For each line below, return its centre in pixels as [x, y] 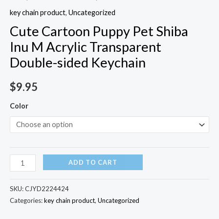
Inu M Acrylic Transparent [86, 46]
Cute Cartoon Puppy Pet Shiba [99, 31]
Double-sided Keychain [78, 62]
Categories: [27, 200]
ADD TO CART [93, 163]
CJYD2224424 [47, 188]
